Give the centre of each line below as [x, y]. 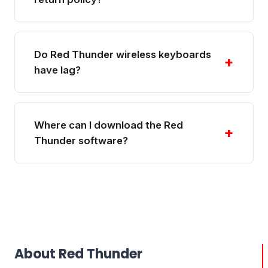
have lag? [57, 70]
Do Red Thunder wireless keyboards [123, 55]
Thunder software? [81, 141]
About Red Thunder [78, 254]
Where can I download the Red [109, 125]
